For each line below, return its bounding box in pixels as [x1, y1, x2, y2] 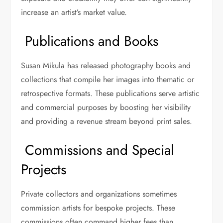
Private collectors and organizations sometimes [21, 188, 177, 200]
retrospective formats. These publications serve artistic [21, 88, 200, 100]
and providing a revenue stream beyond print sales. [21, 115, 193, 127]
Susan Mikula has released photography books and [21, 60, 191, 72]
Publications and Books [21, 31, 159, 52]
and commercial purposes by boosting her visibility [21, 102, 191, 113]
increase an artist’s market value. [21, 6, 127, 18]
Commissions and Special [21, 140, 174, 161]
